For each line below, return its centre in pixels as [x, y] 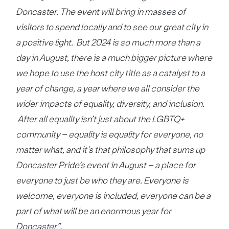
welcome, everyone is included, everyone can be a [113, 196]
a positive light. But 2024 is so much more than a [108, 42]
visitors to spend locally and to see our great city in [112, 27]
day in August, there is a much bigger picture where [114, 58]
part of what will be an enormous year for [94, 211]
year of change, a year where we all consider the [108, 88]
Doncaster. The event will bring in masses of [101, 12]
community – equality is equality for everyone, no [110, 134]
